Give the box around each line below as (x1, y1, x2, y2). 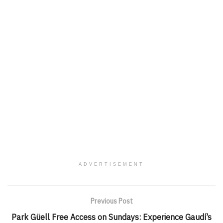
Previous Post (90, 196, 133, 206)
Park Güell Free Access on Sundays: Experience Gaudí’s (11, 212, 212, 222)
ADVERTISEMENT (79, 161, 144, 167)
